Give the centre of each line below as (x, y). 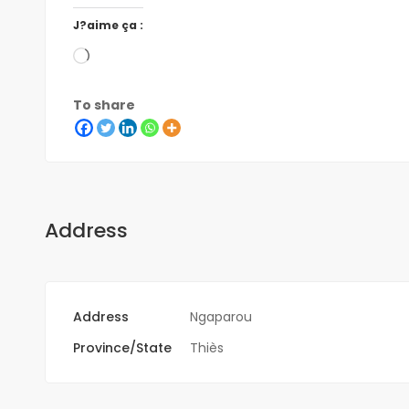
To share (104, 105)
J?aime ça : (108, 25)
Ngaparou (220, 316)
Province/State (122, 347)
